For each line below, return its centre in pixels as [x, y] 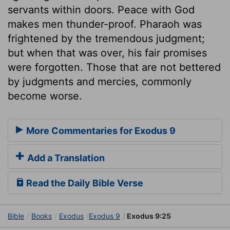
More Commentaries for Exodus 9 [100, 131]
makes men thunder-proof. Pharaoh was [105, 24]
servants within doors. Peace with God [101, 9]
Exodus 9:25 [148, 216]
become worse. [45, 96]
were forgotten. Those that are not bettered [114, 67]
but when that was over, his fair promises [107, 53]
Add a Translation [65, 158]
